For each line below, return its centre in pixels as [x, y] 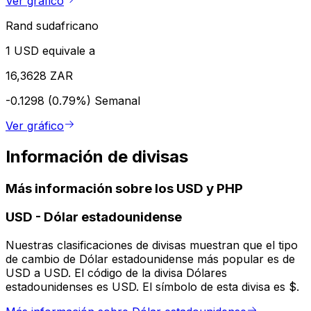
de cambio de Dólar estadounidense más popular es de [150, 259]
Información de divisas [97, 156]
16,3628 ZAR [39, 75]
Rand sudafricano [52, 25]
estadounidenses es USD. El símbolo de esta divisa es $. [152, 287]
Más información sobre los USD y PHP [124, 188]
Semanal [117, 100]
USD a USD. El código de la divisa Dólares [116, 273]
